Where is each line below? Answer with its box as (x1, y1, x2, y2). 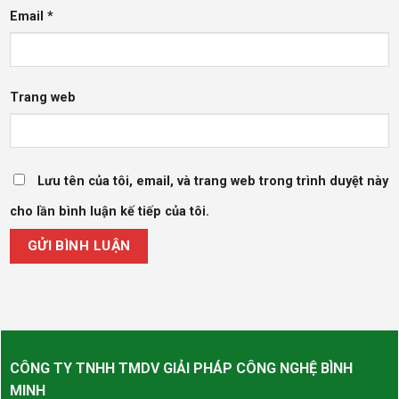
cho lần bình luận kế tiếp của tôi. (10, 203, 209, 219)
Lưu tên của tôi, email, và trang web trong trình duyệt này (37, 173, 388, 189)
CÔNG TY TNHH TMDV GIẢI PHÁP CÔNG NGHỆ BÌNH (10, 360, 353, 378)
